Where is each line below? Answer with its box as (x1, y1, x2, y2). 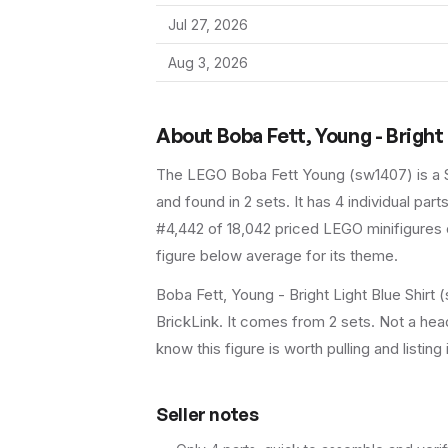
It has (294, 192, 335, 211)
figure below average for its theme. (156, 246, 398, 265)
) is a (407, 165, 444, 184)
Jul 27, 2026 (168, 16, 248, 33)
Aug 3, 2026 (168, 54, 248, 71)
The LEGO (156, 165, 231, 184)
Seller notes (156, 403, 259, 425)
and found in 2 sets (156, 192, 286, 211)
